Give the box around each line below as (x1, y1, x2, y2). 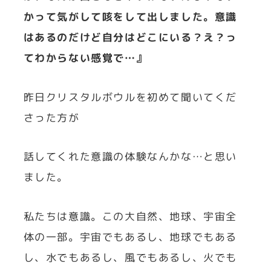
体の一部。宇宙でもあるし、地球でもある (23, 230, 237, 244)
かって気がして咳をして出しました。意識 (23, 10, 237, 24)
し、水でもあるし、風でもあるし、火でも (23, 250, 237, 265)
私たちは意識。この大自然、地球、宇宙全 (23, 209, 237, 224)
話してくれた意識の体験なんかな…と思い (23, 149, 237, 164)
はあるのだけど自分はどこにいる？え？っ (23, 30, 237, 45)
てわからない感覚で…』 (23, 51, 148, 65)
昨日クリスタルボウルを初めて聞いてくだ (23, 90, 237, 104)
